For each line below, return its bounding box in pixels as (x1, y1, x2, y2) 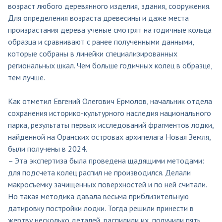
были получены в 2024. (8, 143, 87, 154)
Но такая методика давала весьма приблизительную (8, 191, 189, 201)
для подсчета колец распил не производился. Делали (8, 167, 191, 177)
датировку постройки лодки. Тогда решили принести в (8, 203, 194, 213)
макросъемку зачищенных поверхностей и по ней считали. (8, 179, 207, 189)
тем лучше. (8, 72, 45, 82)
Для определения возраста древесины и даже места (8, 12, 189, 23)
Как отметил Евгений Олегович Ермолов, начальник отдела (8, 96, 212, 106)
